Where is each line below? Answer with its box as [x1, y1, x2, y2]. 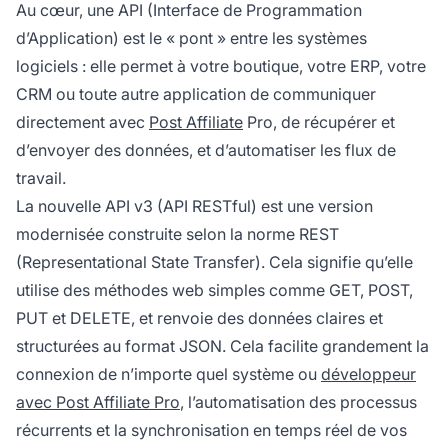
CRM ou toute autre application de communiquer [16, 83, 376, 104]
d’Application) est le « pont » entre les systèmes [16, 27, 367, 48]
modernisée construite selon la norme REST [16, 223, 339, 244]
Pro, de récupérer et [243, 111, 395, 132]
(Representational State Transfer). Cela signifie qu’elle [16, 251, 413, 272]
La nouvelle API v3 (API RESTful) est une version [16, 195, 373, 216]
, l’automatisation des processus [180, 391, 417, 412]
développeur [321, 363, 416, 384]
